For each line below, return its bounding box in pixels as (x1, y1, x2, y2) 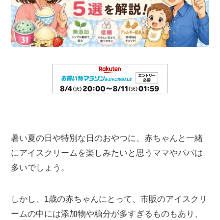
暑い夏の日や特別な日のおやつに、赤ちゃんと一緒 (11, 134, 203, 143)
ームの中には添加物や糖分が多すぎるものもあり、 (11, 209, 203, 219)
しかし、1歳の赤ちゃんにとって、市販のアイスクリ (11, 194, 208, 204)
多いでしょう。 (11, 163, 70, 173)
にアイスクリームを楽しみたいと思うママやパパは (11, 148, 203, 158)
